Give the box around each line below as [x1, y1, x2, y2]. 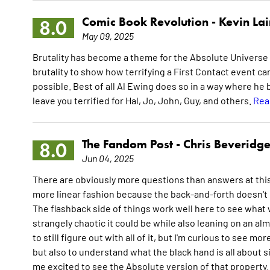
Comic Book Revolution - [81, 14, 219, 30]
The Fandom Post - [81, 137, 183, 152]
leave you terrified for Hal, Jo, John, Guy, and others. [32, 94, 253, 107]
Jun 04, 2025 [81, 152, 134, 165]
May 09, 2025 [81, 30, 134, 42]
